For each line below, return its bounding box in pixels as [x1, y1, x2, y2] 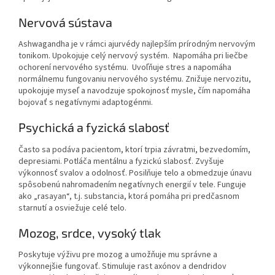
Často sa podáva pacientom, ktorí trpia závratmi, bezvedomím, [18, 143, 250, 156]
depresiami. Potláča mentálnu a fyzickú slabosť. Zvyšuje [18, 155, 224, 168]
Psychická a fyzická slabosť [18, 120, 169, 135]
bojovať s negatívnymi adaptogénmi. [18, 96, 153, 109]
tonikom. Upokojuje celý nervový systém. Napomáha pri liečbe [18, 50, 248, 63]
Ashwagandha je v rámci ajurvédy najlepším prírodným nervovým [18, 38, 255, 51]
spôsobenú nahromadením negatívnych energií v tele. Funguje [18, 178, 246, 191]
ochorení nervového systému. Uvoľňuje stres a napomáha [18, 61, 231, 74]
